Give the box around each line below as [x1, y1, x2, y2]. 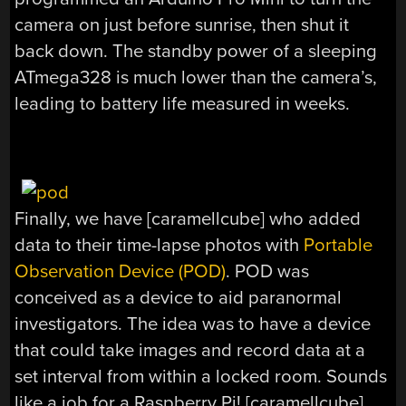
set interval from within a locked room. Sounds [14, 365, 388, 389]
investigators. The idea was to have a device [14, 313, 372, 336]
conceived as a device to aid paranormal [14, 286, 343, 310]
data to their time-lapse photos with [14, 234, 304, 257]
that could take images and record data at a [14, 339, 366, 362]
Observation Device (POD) [14, 260, 227, 284]
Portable [304, 234, 373, 257]
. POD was [226, 260, 310, 284]
